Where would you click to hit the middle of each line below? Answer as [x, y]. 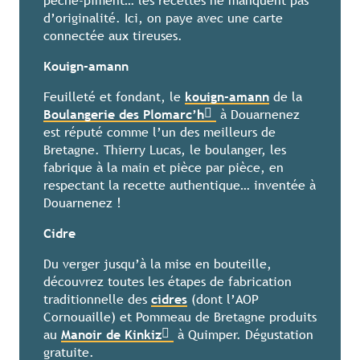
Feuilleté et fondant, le [114, 97]
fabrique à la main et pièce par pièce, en [164, 168]
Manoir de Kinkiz [111, 335]
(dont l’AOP [223, 300]
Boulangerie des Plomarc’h [124, 115]
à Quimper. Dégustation [243, 335]
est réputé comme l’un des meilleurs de [160, 133]
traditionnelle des [97, 300]
